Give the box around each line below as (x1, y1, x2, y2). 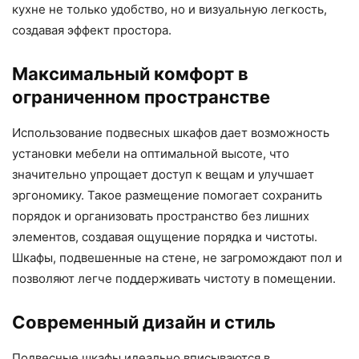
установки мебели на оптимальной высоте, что (12, 146, 289, 161)
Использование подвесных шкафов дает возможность (12, 125, 329, 140)
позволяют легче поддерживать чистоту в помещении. (12, 271, 336, 286)
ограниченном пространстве (12, 87, 270, 107)
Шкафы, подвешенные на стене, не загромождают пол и (12, 250, 342, 265)
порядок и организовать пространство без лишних (12, 208, 309, 224)
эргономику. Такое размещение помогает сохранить (12, 188, 322, 203)
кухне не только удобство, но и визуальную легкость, (12, 2, 327, 17)
